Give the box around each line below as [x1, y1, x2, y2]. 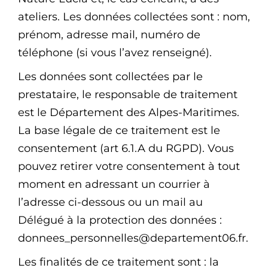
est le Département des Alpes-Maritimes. [18, 106, 239, 120]
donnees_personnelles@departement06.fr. [18, 232, 248, 245]
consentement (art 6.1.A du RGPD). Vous [18, 142, 234, 156]
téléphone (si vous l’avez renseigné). [18, 46, 218, 60]
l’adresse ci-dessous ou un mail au [18, 196, 203, 209]
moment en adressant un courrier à [18, 178, 210, 191]
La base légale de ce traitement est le [18, 124, 220, 138]
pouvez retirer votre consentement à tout [18, 160, 240, 173]
